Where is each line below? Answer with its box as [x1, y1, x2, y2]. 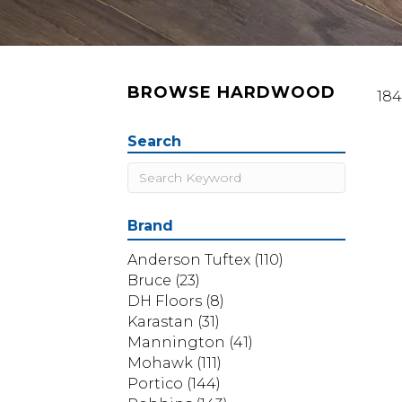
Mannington [127, 334, 225, 351]
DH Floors [127, 293, 202, 310]
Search [127, 133, 181, 150]
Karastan [127, 313, 194, 330]
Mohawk [127, 354, 193, 371]
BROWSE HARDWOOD [127, 83, 336, 102]
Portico [127, 375, 183, 392]
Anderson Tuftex [127, 251, 250, 268]
